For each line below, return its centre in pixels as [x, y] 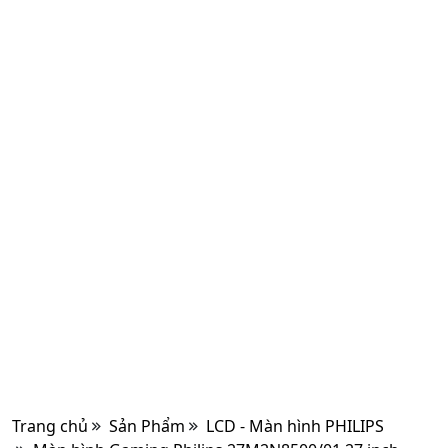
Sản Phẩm [147, 425]
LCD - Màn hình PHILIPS [295, 425]
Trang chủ [50, 425]
